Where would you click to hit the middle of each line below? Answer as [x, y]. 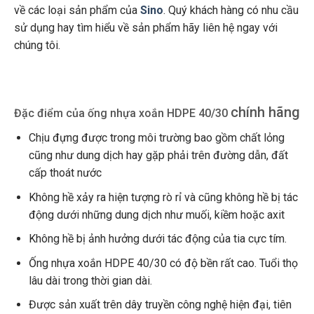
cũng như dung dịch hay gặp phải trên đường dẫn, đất [158, 155]
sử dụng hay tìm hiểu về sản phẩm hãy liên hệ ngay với [145, 28]
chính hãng [265, 112]
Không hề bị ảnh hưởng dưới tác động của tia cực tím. [157, 239]
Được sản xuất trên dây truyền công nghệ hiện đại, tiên [160, 305]
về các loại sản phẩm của [77, 11]
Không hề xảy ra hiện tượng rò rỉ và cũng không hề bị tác [163, 197]
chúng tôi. [37, 46]
